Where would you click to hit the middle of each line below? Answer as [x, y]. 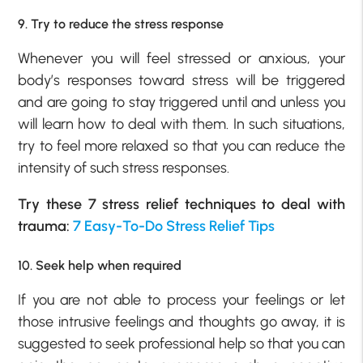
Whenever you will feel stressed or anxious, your [181, 59]
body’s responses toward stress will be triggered [181, 81]
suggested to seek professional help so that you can [181, 344]
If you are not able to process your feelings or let [181, 300]
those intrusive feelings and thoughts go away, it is [181, 322]
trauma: [46, 226]
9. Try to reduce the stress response [121, 24]
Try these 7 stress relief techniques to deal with [181, 205]
